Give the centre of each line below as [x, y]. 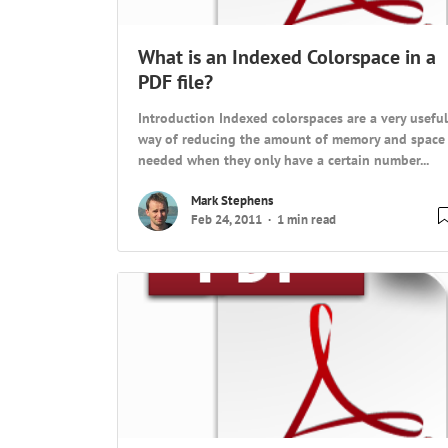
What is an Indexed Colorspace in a [287, 57]
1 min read [306, 220]
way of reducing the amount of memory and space [291, 139]
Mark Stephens [232, 201]
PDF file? [175, 82]
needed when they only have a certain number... [283, 160]
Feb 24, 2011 [226, 220]
